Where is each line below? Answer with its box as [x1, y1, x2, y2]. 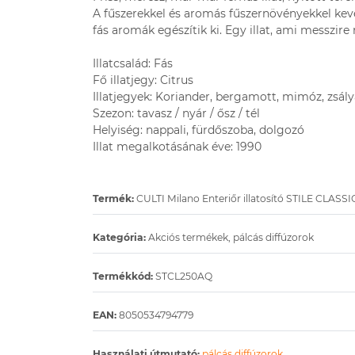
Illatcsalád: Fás [93, 56, 173, 71]
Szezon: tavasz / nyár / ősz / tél [93, 106, 260, 120]
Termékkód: [93, 270, 153, 282]
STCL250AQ [153, 270, 212, 282]
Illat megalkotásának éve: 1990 [93, 139, 261, 154]
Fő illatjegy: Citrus [93, 73, 193, 87]
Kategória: [93, 231, 146, 243]
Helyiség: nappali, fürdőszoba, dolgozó [93, 123, 304, 137]
